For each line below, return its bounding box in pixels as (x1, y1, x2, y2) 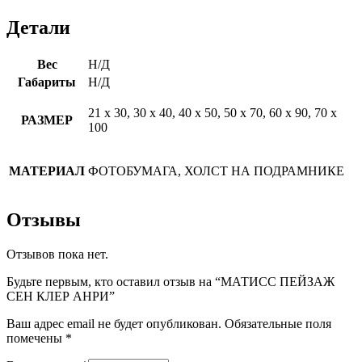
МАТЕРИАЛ (9, 163, 85, 178)
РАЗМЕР (21, 112, 73, 127)
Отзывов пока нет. (6, 247, 108, 262)
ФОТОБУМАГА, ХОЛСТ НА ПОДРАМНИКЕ (88, 163, 344, 178)
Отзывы (6, 209, 81, 231)
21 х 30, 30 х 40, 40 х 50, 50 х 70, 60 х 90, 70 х (88, 105, 337, 120)
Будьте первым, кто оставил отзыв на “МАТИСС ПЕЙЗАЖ (6, 275, 335, 289)
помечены (6, 331, 65, 346)
